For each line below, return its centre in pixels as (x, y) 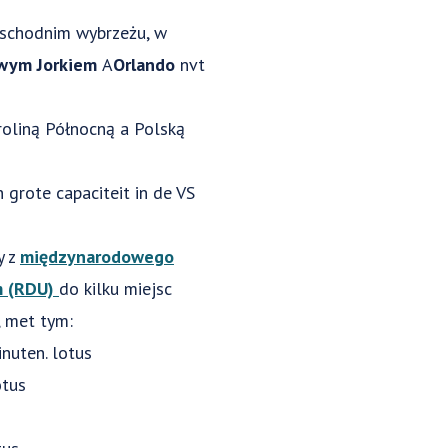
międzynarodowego (96, 256)
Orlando (146, 64)
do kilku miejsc (115, 288)
